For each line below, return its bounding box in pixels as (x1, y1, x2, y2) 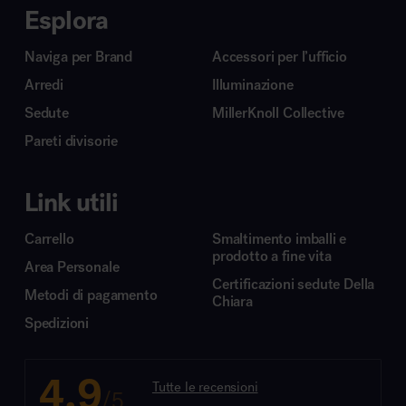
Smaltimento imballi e (212, 229, 347, 247)
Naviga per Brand (24, 47, 133, 65)
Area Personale (24, 257, 120, 275)
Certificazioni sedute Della (212, 275, 375, 293)
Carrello (24, 229, 74, 247)
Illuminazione (212, 75, 294, 93)
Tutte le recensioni (151, 378, 258, 395)
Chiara (212, 292, 253, 310)
